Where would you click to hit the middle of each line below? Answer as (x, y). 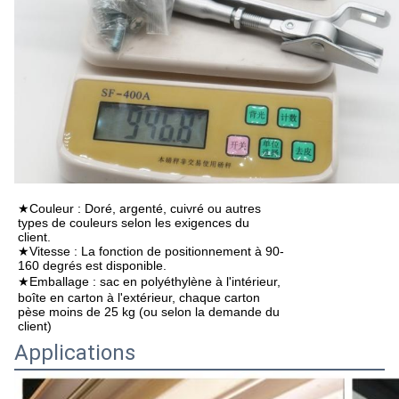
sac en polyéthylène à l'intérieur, (190, 282)
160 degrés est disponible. (92, 266)
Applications (75, 353)
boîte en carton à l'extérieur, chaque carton (139, 298)
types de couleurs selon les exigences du (134, 223)
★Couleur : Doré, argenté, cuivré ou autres (139, 209)
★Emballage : (59, 282)
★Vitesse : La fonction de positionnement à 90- (151, 252)
